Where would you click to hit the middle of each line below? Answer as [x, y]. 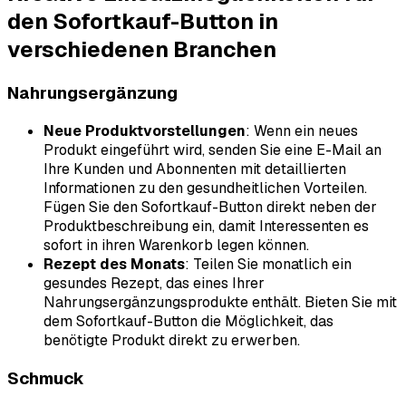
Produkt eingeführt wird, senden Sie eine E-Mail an [213, 150]
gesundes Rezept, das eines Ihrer [154, 283]
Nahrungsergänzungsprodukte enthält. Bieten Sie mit [220, 302]
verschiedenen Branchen [142, 50]
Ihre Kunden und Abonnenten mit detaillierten [195, 169]
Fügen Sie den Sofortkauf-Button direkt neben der [210, 207]
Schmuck [46, 378]
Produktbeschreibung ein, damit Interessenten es [206, 226]
